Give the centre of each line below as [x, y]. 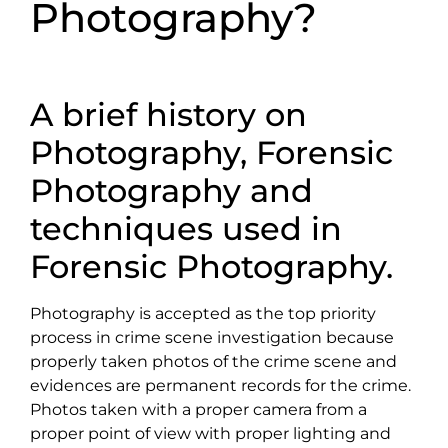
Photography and [171, 191]
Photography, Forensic [211, 153]
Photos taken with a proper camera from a [198, 410]
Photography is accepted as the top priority [203, 314]
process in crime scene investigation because [212, 338]
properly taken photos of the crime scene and [213, 362]
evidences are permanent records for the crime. [220, 386]
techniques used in [186, 229]
